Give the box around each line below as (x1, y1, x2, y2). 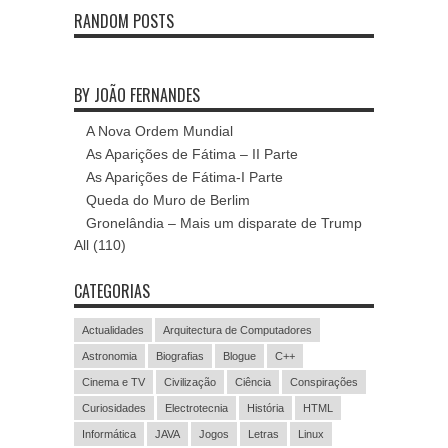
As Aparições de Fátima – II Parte (86, 146, 298, 162)
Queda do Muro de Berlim (86, 192, 250, 208)
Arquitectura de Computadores (163, 324, 312, 336)
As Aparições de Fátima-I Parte (86, 169, 283, 185)
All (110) (74, 237, 126, 253)
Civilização (164, 376, 216, 388)
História (247, 402, 284, 414)
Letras (248, 428, 279, 440)
